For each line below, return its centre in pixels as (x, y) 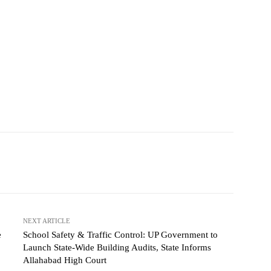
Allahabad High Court (64, 260)
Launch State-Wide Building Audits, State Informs (117, 248)
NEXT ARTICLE (46, 221)
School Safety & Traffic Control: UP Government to (120, 235)
